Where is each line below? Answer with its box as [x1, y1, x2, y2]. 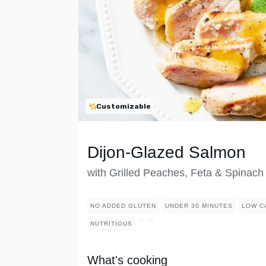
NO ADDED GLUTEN [90, 202, 156, 210]
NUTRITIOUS [90, 220, 132, 227]
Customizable [96, 102, 151, 110]
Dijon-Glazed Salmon [87, 143, 246, 162]
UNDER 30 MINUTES [165, 202, 233, 210]
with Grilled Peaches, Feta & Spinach [87, 167, 264, 179]
